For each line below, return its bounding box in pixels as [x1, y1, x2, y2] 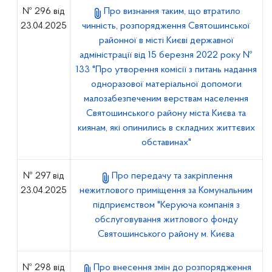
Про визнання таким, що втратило [104, 7, 241, 16]
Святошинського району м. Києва [98, 229, 235, 239]
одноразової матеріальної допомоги [90, 80, 242, 89]
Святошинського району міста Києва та [86, 109, 246, 118]
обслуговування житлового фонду [94, 215, 238, 225]
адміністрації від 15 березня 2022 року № [80, 50, 253, 60]
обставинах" [141, 138, 191, 148]
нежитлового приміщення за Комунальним [80, 186, 253, 195]
